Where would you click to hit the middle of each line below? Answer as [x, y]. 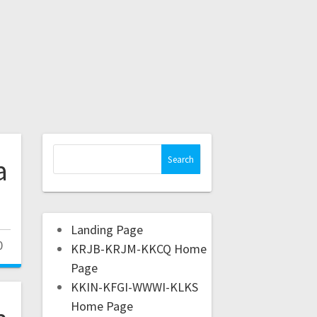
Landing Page [106, 230]
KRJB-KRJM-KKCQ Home [138, 249]
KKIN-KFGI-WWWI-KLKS [134, 287]
